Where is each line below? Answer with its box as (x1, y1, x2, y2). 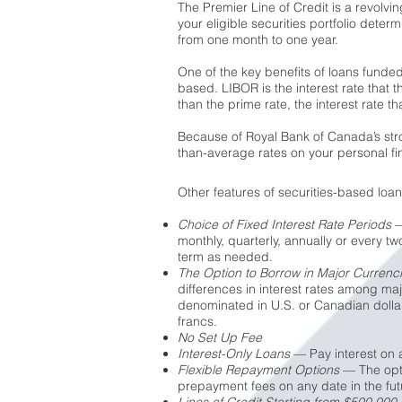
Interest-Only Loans (178, 345, 290, 362)
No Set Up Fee (178, 329, 262, 345)
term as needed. (178, 249, 273, 265)
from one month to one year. (178, 31, 338, 48)
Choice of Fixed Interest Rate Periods (178, 216, 391, 232)
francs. (178, 313, 217, 329)
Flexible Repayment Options (178, 362, 339, 378)
